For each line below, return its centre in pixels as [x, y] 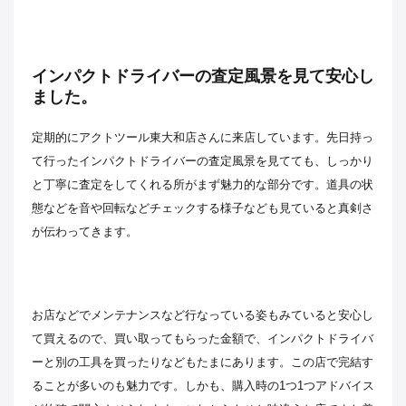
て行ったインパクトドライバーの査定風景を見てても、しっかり [203, 161]
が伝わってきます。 [85, 232]
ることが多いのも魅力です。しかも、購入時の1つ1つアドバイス [203, 386]
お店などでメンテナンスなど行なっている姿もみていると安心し [203, 315]
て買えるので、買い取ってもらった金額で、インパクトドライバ [203, 339]
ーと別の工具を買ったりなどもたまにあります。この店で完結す [203, 362]
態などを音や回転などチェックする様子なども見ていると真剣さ [203, 208]
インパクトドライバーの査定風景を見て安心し [203, 77]
